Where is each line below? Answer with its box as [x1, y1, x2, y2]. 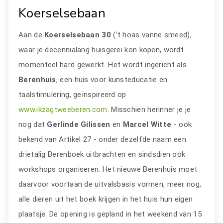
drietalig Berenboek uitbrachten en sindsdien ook [18, 149, 186, 159]
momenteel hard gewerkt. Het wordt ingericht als [18, 60, 187, 69]
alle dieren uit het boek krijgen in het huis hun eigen [18, 194, 193, 204]
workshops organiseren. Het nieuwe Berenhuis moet [18, 164, 198, 174]
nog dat [18, 119, 47, 129]
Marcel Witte [122, 119, 172, 129]
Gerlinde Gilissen [47, 119, 111, 129]
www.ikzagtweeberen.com [18, 105, 108, 114]
